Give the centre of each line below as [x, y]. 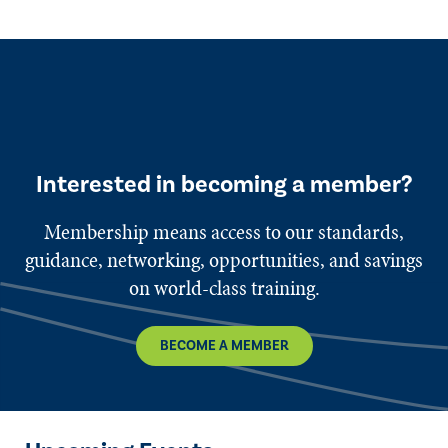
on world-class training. [224, 288]
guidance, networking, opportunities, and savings [224, 260]
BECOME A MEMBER [224, 346]
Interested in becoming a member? [224, 185]
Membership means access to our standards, [224, 232]
